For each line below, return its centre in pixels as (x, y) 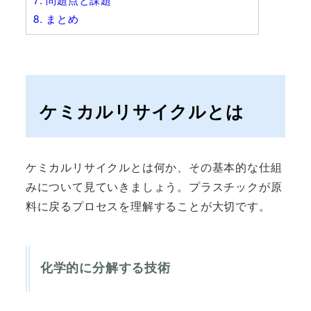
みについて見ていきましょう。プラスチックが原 (154, 186)
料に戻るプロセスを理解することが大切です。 (148, 205)
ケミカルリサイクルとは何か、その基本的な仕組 (154, 167)
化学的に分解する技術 (105, 268)
